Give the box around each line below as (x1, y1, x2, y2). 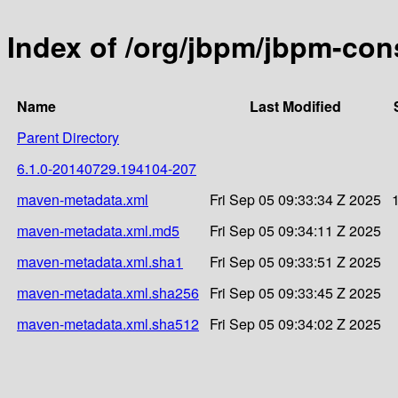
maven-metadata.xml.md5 (17, 219, 179, 241)
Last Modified (250, 95, 341, 116)
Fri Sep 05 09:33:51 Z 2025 (210, 251, 381, 272)
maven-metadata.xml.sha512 (17, 313, 199, 334)
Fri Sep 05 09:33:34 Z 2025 (210, 188, 381, 210)
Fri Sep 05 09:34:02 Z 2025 (210, 313, 381, 334)
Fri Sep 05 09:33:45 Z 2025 (210, 282, 381, 303)
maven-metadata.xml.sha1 (17, 251, 183, 272)
